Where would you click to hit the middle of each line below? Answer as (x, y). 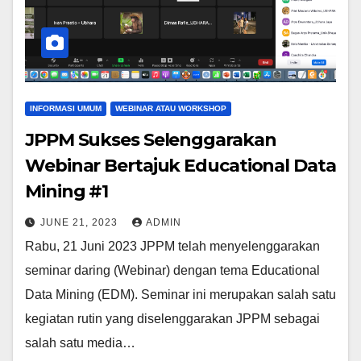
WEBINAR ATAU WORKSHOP (171, 108)
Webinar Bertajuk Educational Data (180, 166)
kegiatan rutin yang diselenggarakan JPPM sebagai (172, 319)
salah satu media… (80, 343)
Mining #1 (67, 191)
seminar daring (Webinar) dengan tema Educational (172, 270)
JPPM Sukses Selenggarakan (151, 140)
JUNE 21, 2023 (81, 222)
